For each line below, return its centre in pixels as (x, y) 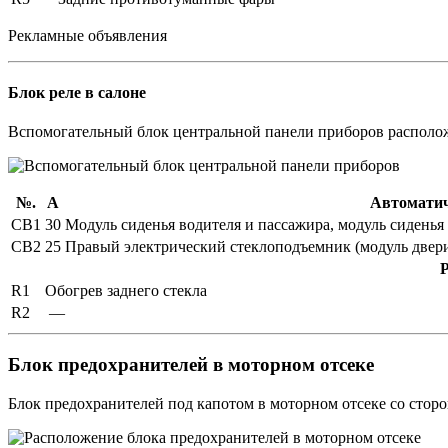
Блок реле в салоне (77, 92)
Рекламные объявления (87, 35)
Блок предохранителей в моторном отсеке (191, 364)
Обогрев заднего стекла (128, 291)
